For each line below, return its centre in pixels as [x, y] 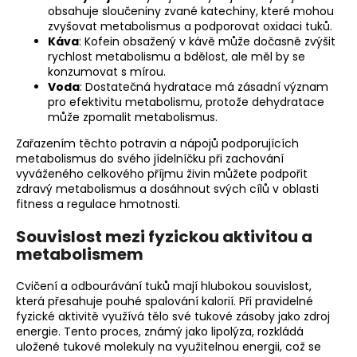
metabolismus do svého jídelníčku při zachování [150, 159]
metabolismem [80, 255]
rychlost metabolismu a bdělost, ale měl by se [177, 57]
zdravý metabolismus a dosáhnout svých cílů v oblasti [167, 189]
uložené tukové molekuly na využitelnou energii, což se [169, 347]
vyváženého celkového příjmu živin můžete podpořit [162, 174]
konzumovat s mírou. [107, 72]
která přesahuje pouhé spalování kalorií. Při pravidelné [165, 302]
